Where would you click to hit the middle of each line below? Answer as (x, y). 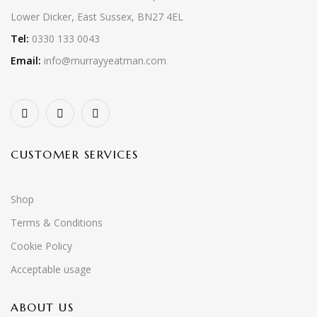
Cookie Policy (41, 246)
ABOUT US (42, 307)
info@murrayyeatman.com (104, 60)
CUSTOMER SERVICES (75, 154)
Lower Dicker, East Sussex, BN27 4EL (97, 17)
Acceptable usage (51, 269)
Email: (26, 60)
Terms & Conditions (57, 223)
